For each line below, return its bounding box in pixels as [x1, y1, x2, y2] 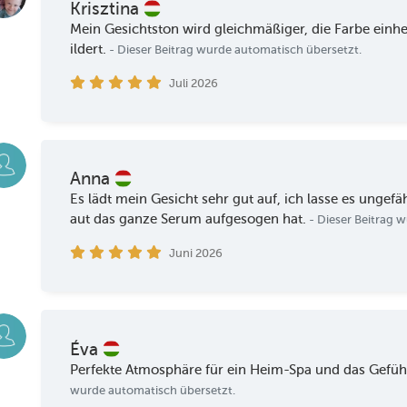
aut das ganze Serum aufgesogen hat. [70, 211, 307, 228]
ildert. [70, 40, 107, 57]
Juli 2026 [168, 75, 218, 90]
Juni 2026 [168, 246, 223, 261]
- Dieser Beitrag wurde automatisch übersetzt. [106, 42, 362, 56]
